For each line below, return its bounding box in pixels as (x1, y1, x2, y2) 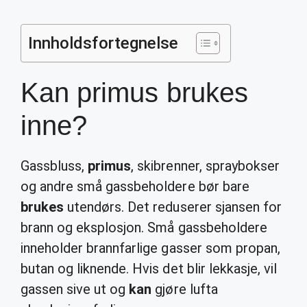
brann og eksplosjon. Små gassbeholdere (21, 219, 267, 236)
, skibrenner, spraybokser (131, 158, 280, 174)
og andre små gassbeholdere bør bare (21, 178, 249, 195)
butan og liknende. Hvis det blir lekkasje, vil (21, 260, 277, 277)
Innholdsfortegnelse (28, 34, 179, 53)
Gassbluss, (21, 158, 88, 174)
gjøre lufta (151, 281, 218, 297)
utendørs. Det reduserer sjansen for (64, 199, 282, 215)
